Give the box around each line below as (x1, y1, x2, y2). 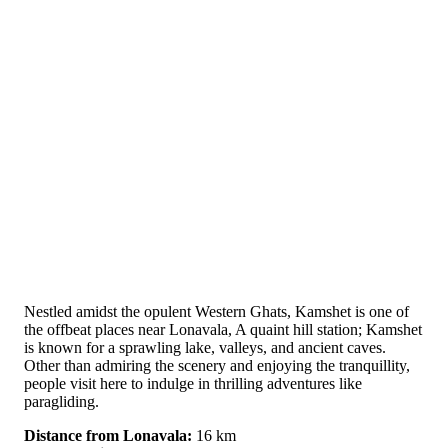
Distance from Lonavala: (24, 426, 192, 444)
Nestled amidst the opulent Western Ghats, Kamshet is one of (24, 302, 409, 320)
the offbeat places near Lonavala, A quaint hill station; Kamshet (24, 320, 422, 338)
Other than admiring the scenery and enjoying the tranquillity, (24, 356, 410, 374)
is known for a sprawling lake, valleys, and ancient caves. (24, 338, 386, 356)
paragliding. (24, 392, 99, 410)
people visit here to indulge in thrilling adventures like (24, 374, 362, 392)
